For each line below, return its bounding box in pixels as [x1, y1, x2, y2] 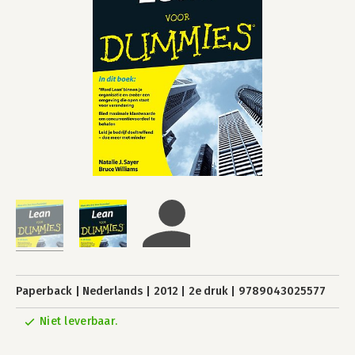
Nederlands [82, 284, 143, 298]
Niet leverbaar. [40, 315, 118, 328]
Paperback [16, 284, 72, 298]
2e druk [188, 284, 228, 298]
